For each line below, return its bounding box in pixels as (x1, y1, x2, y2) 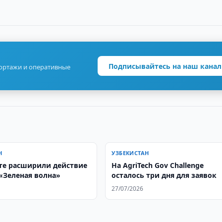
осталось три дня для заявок (111, 170, 217, 180)
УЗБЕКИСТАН (111, 149, 149, 157)
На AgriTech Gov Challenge (111, 161, 204, 170)
